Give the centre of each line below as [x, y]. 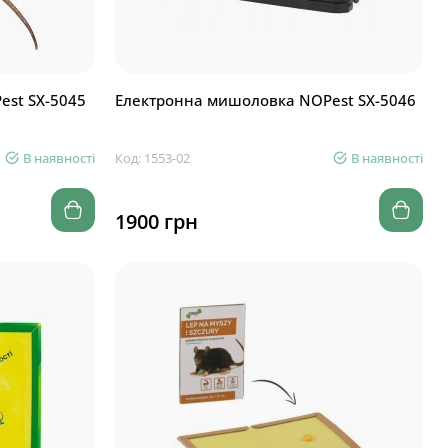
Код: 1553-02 [152, 158]
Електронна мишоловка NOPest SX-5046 [265, 100]
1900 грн [156, 221]
